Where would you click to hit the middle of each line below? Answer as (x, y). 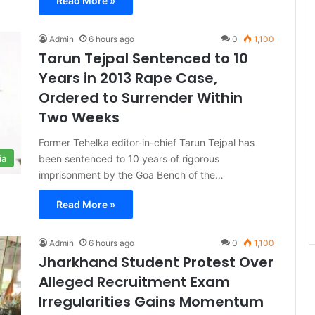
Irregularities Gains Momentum (151, 302)
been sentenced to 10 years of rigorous (129, 159)
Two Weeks (79, 117)
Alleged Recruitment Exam (134, 282)
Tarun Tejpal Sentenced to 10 (143, 58)
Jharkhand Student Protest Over (156, 262)
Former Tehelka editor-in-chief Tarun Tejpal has (147, 142)
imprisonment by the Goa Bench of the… (131, 175)
